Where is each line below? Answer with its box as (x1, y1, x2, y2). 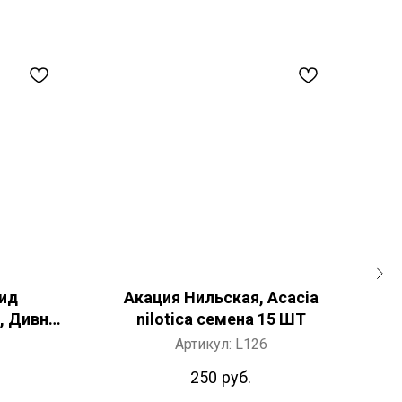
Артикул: (174, 336, 235, 353)
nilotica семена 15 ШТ (135, 310, 306, 328)
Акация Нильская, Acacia (123, 288, 319, 307)
